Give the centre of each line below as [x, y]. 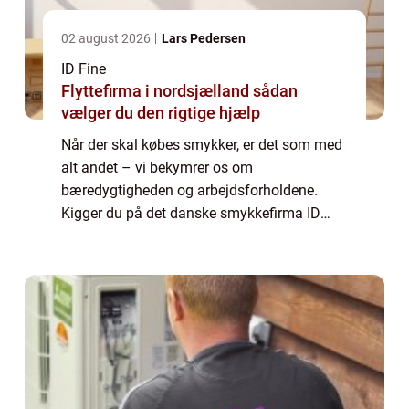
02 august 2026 [107, 39]
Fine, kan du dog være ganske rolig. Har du [198, 236]
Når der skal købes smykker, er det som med [202, 145]
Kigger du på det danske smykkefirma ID [191, 214]
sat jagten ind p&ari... [129, 259]
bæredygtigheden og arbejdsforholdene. [189, 191]
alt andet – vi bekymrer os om [157, 168]
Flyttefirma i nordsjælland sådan [157, 91]
